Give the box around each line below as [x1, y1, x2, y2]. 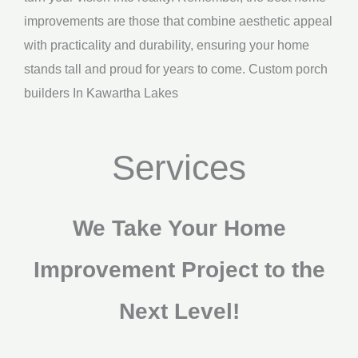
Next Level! [118, 299, 240, 324]
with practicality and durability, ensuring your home [24, 37, 309, 52]
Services [112, 148, 246, 188]
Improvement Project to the [33, 257, 325, 283]
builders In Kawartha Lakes [24, 85, 178, 100]
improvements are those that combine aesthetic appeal [24, 13, 332, 28]
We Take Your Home [72, 216, 286, 241]
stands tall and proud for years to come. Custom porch [24, 61, 328, 76]
